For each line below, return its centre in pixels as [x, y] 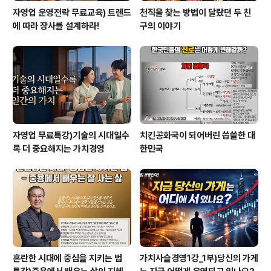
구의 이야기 [160, 26]
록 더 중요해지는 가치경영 [59, 149]
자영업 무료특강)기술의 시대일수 [71, 136]
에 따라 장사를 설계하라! [56, 26]
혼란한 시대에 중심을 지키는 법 [67, 259]
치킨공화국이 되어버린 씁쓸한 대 [198, 136]
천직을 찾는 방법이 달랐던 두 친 [195, 12]
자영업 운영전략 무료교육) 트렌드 [72, 12]
